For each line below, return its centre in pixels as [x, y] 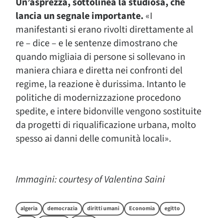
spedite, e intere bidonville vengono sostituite [109, 111]
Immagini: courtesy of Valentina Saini [90, 180]
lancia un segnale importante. [81, 16]
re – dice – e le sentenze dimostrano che [97, 43]
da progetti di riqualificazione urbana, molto [106, 125]
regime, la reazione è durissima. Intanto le [101, 84]
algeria [29, 209]
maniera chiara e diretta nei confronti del [99, 71]
